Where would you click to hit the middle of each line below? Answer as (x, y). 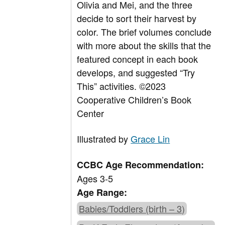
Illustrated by (104, 139)
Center (91, 113)
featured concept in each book (138, 59)
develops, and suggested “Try (136, 73)
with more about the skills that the (144, 45)
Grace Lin (150, 139)
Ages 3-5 (95, 179)
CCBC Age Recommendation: (141, 165)
